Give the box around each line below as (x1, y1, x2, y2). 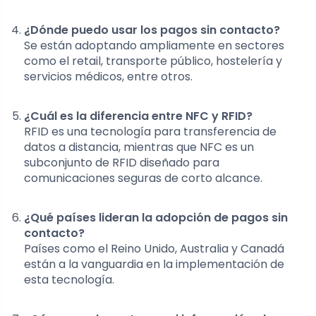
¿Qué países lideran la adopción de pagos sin (24, 209, 288, 226)
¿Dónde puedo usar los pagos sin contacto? (24, 22, 280, 39)
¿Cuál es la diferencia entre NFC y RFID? (24, 108, 253, 125)
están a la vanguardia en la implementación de (24, 256, 284, 273)
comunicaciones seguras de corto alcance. (24, 170, 262, 187)
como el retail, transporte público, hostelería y (24, 53, 282, 70)
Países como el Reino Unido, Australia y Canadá (24, 241, 284, 257)
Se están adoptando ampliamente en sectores (24, 37, 284, 54)
